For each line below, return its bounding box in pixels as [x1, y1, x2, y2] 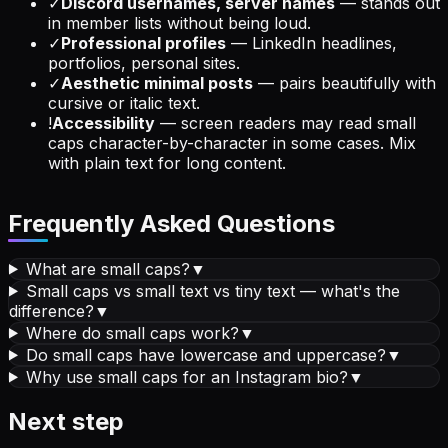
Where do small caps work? [25, 322, 239, 343]
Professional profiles [61, 32, 226, 53]
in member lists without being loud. [48, 12, 311, 33]
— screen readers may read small [155, 112, 416, 133]
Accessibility [52, 112, 155, 133]
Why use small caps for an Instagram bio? [25, 366, 348, 387]
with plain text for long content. [48, 152, 286, 173]
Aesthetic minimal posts [61, 72, 253, 93]
